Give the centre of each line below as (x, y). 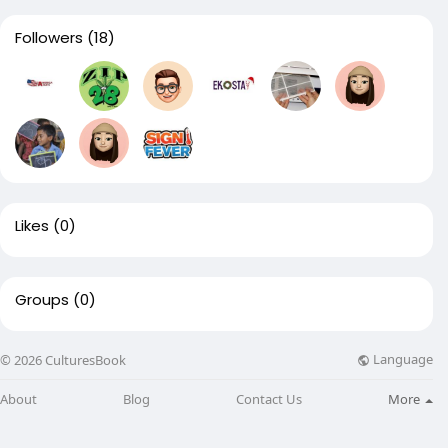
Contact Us (269, 398)
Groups (42, 299)
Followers (49, 37)
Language (401, 359)
